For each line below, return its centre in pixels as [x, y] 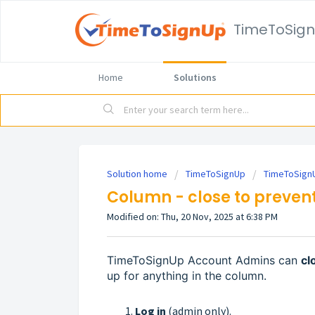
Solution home [138, 174]
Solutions [195, 77]
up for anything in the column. [187, 275]
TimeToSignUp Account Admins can [204, 260]
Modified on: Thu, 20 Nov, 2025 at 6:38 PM [192, 217]
